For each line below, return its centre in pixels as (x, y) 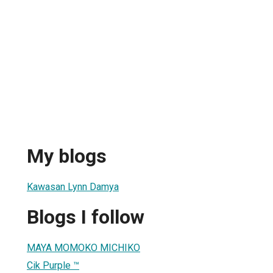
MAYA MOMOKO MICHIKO (83, 247)
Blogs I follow (86, 217)
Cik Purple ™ (53, 265)
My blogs (67, 156)
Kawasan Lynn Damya (73, 186)
